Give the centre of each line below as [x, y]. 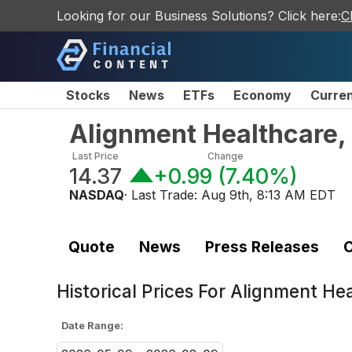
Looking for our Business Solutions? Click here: [199, 16]
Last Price [95, 156]
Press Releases [262, 246]
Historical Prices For [143, 291]
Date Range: [93, 325]
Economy [262, 95]
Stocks [88, 95]
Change [225, 156]
